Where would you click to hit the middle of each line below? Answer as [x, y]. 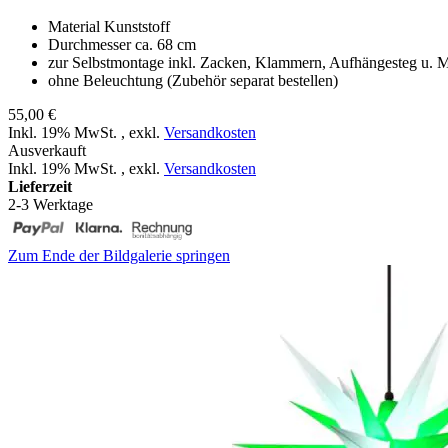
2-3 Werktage [50, 204]
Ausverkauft [47, 150]
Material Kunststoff [109, 26]
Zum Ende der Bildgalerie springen [119, 255]
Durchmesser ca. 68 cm [122, 44]
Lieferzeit [40, 186]
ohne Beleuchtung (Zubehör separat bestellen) [193, 80]
